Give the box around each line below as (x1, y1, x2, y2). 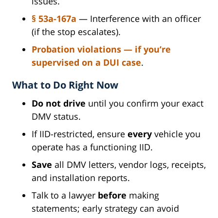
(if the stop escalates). (32, 25, 121, 37)
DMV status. (32, 110, 81, 122)
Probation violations (32, 43, 121, 55)
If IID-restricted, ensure (32, 127, 127, 140)
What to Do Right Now (12, 78, 118, 91)
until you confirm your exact (86, 97, 203, 109)
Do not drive (32, 97, 86, 109)
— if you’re (121, 43, 171, 55)
